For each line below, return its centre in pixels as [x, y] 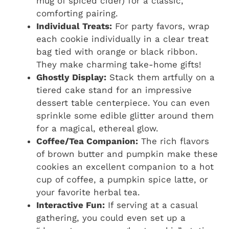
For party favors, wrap [161, 26]
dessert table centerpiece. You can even [123, 103]
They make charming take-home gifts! [119, 65]
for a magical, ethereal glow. [97, 129]
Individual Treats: [74, 26]
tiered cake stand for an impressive [114, 90]
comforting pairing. [77, 14]
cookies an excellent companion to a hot [125, 167]
